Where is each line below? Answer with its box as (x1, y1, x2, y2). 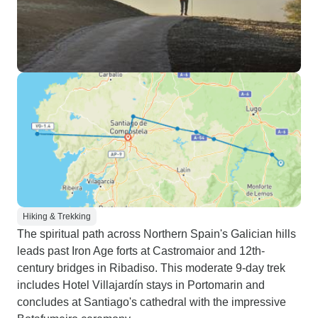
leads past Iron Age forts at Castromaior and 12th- (17, 245, 265, 257)
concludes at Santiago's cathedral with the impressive (17, 296, 286, 308)
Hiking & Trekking (23, 212, 91, 221)
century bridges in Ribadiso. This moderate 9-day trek (17, 262, 285, 274)
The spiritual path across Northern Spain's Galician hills (17, 228, 296, 240)
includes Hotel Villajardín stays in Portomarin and (17, 279, 265, 291)
